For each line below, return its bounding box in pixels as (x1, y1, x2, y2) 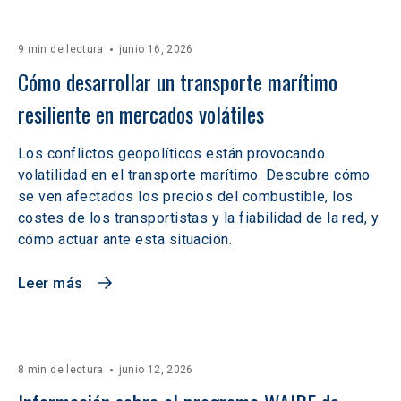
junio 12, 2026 (118, 363, 193, 376)
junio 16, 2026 (118, 43, 193, 55)
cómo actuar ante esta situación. (18, 231, 233, 248)
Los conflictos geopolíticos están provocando (18, 145, 326, 162)
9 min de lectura (18, 43, 104, 55)
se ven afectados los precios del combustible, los (18, 188, 354, 205)
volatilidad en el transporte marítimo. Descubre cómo (18, 166, 371, 183)
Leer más (18, 275, 83, 292)
